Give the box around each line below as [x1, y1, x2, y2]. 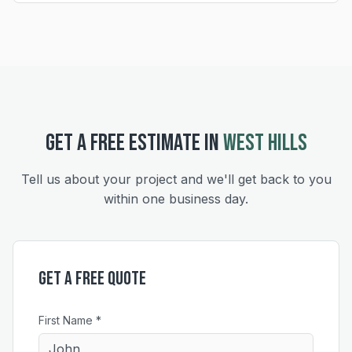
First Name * [38, 313, 101, 327]
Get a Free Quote [38, 267, 146, 290]
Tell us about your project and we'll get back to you [20, 171, 332, 187]
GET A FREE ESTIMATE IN [45, 129, 223, 157]
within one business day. [104, 191, 248, 207]
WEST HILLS [222, 129, 307, 157]
